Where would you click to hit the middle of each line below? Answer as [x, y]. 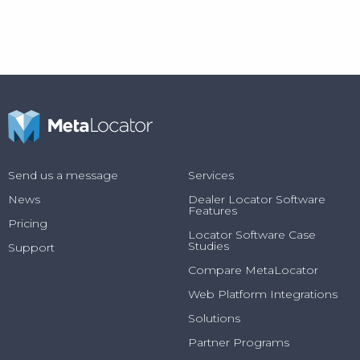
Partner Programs [239, 343]
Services [211, 176]
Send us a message [63, 176]
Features [213, 211]
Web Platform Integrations [263, 295]
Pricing [28, 224]
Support [31, 248]
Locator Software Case [252, 235]
